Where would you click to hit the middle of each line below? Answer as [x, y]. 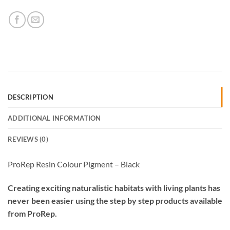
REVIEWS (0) [28, 139]
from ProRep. [32, 213]
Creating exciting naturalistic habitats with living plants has [114, 187]
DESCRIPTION [31, 97]
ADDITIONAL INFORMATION [54, 118]
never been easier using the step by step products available [115, 200]
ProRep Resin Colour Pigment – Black [74, 164]
